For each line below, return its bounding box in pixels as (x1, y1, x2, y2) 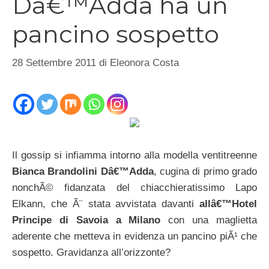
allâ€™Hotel (199, 198, 257, 210)
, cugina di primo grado (153, 166, 258, 178)
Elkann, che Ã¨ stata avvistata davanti (12, 198, 199, 210)
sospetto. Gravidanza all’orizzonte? (12, 247, 171, 259)
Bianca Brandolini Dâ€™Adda (12, 166, 154, 178)
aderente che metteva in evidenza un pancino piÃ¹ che (12, 231, 257, 243)
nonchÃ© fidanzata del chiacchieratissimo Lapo (12, 182, 257, 194)
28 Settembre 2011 (12, 56, 96, 68)
